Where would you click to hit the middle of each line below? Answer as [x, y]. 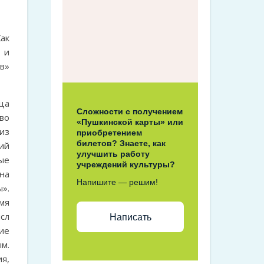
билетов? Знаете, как [121, 143]
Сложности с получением [130, 111]
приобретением [109, 133]
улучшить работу [113, 154]
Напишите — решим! [117, 182]
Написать [130, 217]
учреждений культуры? [126, 164]
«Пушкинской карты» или [130, 122]
